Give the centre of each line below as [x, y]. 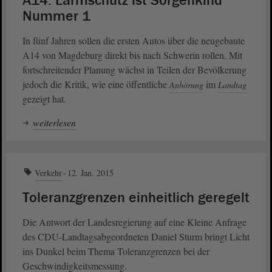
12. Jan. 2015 [90, 173]
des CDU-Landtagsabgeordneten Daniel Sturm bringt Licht [136, 237]
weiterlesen [54, 123]
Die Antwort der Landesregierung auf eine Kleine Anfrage [134, 222]
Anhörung [186, 85]
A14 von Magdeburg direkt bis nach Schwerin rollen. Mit [132, 55]
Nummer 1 [56, 16]
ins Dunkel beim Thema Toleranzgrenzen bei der [116, 251]
